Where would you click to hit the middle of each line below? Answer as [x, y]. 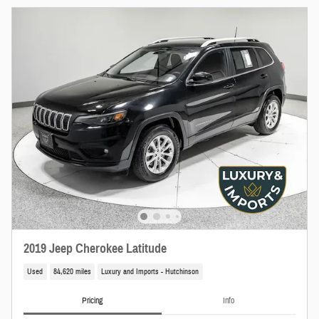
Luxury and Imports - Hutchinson [150, 272]
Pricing [93, 300]
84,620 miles [72, 272]
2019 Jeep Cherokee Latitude [95, 248]
